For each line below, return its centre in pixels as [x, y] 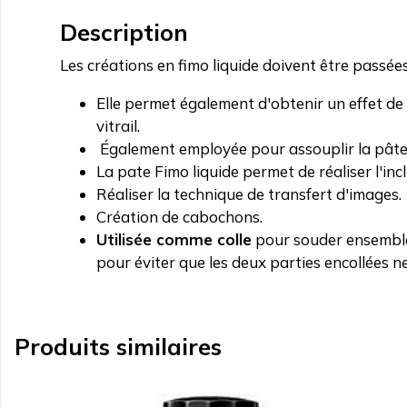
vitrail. [118, 126]
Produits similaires [118, 347]
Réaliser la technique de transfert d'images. [249, 194]
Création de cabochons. [179, 217]
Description [124, 32]
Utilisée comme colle [174, 240]
